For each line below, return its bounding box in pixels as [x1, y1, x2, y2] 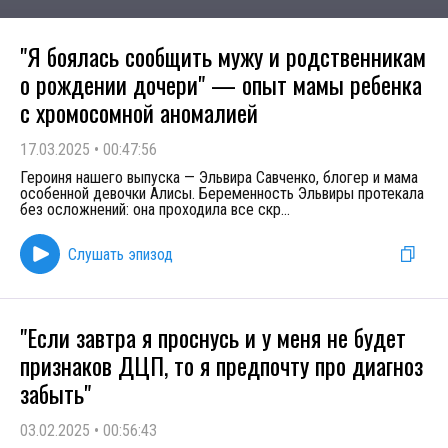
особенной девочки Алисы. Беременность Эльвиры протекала [20, 184, 424, 203]
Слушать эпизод [68, 244, 173, 264]
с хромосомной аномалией [20, 94, 258, 130]
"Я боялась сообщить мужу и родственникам [20, 38, 426, 74]
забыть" [20, 375, 91, 411]
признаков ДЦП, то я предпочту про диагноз [20, 347, 423, 383]
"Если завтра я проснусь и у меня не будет [20, 319, 406, 355]
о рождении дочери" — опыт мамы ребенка [20, 66, 422, 102]
